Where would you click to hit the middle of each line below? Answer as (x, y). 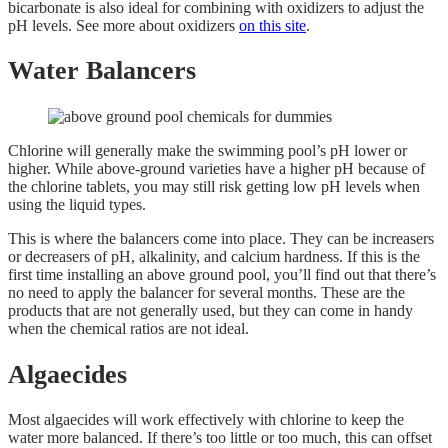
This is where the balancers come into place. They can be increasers (221, 238)
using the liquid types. (77, 204)
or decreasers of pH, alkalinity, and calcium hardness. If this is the (214, 256)
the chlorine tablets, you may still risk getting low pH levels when (214, 186)
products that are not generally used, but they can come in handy (210, 310)
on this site (272, 25)
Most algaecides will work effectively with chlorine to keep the (206, 420)
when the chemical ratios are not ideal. (128, 328)
